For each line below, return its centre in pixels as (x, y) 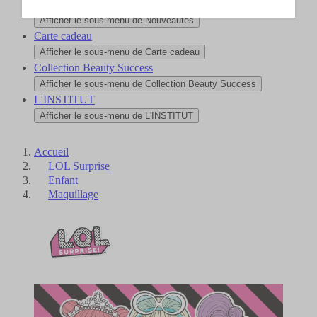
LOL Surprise (79, 166)
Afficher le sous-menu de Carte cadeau (120, 52)
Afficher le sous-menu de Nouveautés (117, 20)
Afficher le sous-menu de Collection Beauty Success (148, 83)
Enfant (63, 180)
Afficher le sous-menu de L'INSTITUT (116, 115)
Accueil (51, 151)
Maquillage (73, 194)
